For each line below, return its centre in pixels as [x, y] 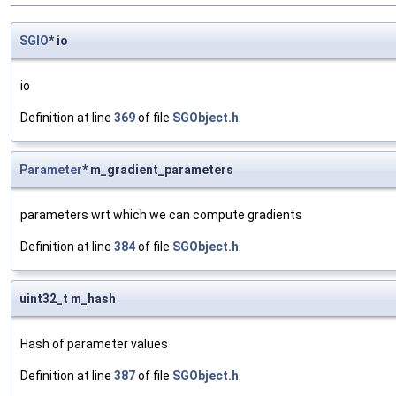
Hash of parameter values [94, 343]
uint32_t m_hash [68, 298]
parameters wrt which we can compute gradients [161, 214]
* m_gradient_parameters [158, 169]
